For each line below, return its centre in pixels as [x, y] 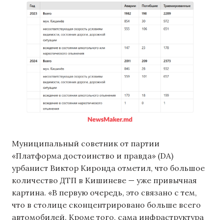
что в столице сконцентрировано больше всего [106, 205]
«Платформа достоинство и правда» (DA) [93, 155]
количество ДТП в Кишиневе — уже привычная [104, 180]
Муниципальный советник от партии [86, 143]
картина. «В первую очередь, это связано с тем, [104, 192]
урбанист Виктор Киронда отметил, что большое [108, 168]
